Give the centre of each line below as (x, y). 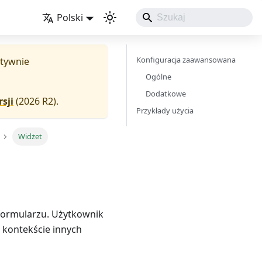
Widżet (30, 137)
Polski (70, 18)
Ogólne (158, 77)
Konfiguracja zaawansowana (186, 60)
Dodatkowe (166, 94)
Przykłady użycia (165, 111)
